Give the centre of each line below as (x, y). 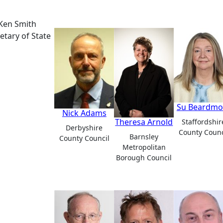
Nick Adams (84, 113)
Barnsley (144, 137)
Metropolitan (144, 147)
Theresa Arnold (144, 122)
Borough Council (144, 158)
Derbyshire (84, 127)
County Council (84, 138)
